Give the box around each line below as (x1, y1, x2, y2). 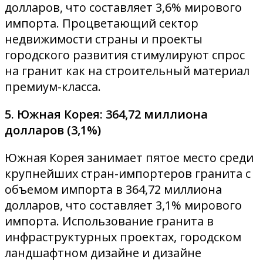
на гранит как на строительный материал (5, 62, 249, 79)
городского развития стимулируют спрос (5, 46, 245, 63)
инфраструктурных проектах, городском (5, 228, 241, 245)
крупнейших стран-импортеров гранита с (5, 165, 251, 181)
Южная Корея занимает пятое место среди (5, 149, 254, 166)
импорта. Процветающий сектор (5, 15, 198, 31)
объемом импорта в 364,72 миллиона (5, 181, 222, 197)
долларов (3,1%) (5, 122, 101, 138)
